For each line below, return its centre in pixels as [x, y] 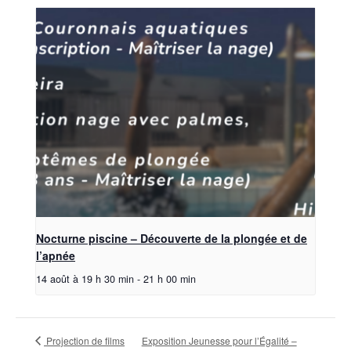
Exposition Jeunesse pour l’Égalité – [219, 340]
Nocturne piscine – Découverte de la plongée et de [172, 238]
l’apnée [56, 255]
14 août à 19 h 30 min [85, 279]
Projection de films [84, 340]
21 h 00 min [170, 279]
